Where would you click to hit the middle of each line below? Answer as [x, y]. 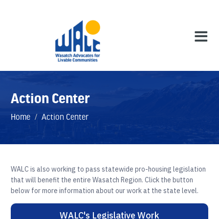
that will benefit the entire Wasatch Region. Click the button [102, 180]
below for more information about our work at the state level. [105, 191]
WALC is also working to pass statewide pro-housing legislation [108, 169]
